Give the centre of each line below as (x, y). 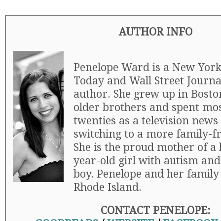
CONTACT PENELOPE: (155, 210)
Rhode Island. (108, 187)
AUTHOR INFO (155, 32)
